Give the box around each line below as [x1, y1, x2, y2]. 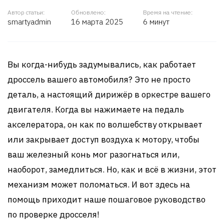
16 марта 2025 [71, 17, 123, 26]
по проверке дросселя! [7, 209, 99, 220]
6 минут [143, 17, 169, 26]
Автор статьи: [7, 8, 44, 16]
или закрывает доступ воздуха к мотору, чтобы [7, 134, 199, 145]
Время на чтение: [143, 8, 192, 16]
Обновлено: [71, 8, 105, 16]
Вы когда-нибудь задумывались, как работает [7, 59, 196, 70]
